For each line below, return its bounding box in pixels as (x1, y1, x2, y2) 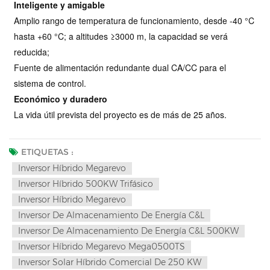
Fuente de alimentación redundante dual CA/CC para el (14, 61, 227, 74)
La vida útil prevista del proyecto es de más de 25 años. (14, 108, 227, 121)
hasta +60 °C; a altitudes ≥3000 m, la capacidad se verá (14, 30, 228, 43)
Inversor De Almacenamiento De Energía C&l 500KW (18, 225, 239, 237)
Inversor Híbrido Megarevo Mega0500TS (18, 241, 185, 253)
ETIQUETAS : (21, 146, 74, 158)
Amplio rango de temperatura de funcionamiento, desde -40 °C (14, 14, 255, 27)
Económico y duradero (14, 93, 108, 105)
